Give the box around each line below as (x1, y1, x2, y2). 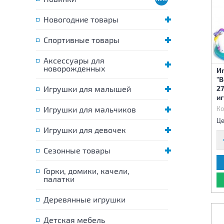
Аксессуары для (43, 55, 104, 65)
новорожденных (43, 63, 105, 73)
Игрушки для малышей (43, 84, 131, 93)
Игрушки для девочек (43, 125, 126, 134)
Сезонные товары (43, 145, 110, 155)
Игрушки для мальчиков (43, 104, 136, 114)
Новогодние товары (43, 14, 118, 24)
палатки (43, 174, 74, 183)
